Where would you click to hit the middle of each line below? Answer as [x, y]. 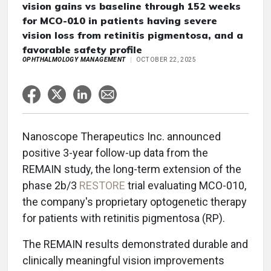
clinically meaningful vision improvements [123, 260]
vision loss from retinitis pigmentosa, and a [133, 35]
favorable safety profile [82, 50]
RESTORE [102, 185]
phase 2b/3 [51, 185]
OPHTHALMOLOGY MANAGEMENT [74, 60]
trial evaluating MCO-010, [186, 185]
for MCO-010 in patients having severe [120, 21]
